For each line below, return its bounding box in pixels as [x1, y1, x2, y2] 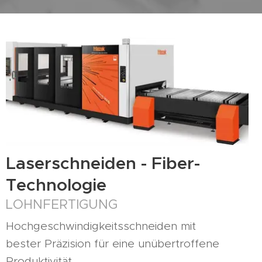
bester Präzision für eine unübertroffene [6, 237, 219, 250]
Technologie [6, 174, 106, 195]
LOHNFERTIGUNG [6, 196, 118, 212]
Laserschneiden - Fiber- [6, 153, 200, 174]
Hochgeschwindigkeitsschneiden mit [6, 219, 196, 233]
